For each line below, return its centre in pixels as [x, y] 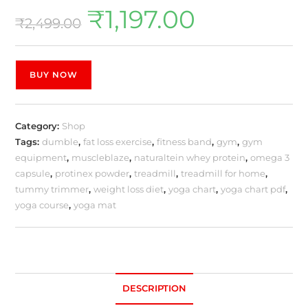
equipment [41, 157]
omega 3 [270, 157]
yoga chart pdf [253, 189]
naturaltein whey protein [190, 157]
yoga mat [95, 205]
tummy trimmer [52, 189]
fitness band [185, 141]
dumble [60, 141]
